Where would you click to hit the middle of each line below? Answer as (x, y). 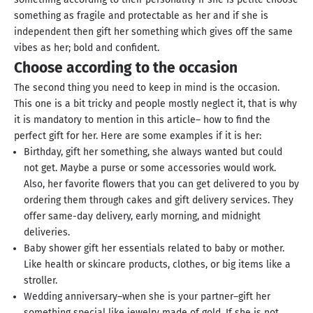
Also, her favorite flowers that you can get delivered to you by (161, 184)
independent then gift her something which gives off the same (153, 32)
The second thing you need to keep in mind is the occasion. (147, 88)
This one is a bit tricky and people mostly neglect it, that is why (155, 104)
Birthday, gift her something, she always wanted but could (153, 152)
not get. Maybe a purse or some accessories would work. (150, 168)
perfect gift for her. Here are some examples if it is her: (138, 136)
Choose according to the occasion (126, 68)
